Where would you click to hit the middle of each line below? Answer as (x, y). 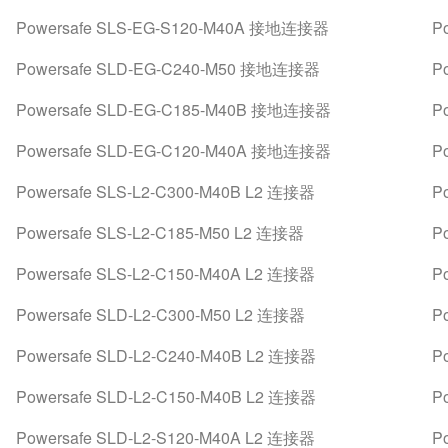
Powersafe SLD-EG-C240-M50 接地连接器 (167, 68)
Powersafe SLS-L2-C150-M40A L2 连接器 (165, 273)
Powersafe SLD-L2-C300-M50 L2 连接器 (160, 314)
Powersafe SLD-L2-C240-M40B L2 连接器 (165, 355)
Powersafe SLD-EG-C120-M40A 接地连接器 (173, 150)
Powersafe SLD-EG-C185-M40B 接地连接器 (173, 109)
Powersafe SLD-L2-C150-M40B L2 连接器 (165, 396)
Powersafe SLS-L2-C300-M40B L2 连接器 (165, 191)
